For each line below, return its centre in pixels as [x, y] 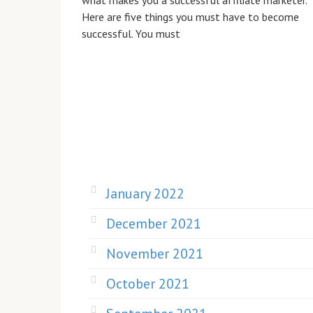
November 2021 [155, 254]
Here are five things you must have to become [190, 17]
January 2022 [145, 194]
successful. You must [131, 34]
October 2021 [148, 284]
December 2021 [154, 224]
